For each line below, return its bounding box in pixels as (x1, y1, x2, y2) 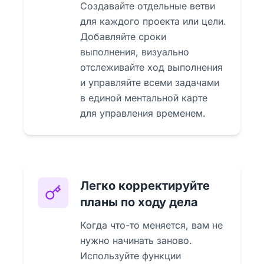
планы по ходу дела (80, 194, 198, 209)
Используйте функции (80, 249, 181, 262)
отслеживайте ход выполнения (80, 61, 223, 73)
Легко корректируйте (80, 178, 210, 193)
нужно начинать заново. (80, 234, 192, 246)
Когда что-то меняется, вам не (80, 219, 223, 231)
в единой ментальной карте (80, 91, 207, 104)
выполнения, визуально (80, 45, 189, 58)
